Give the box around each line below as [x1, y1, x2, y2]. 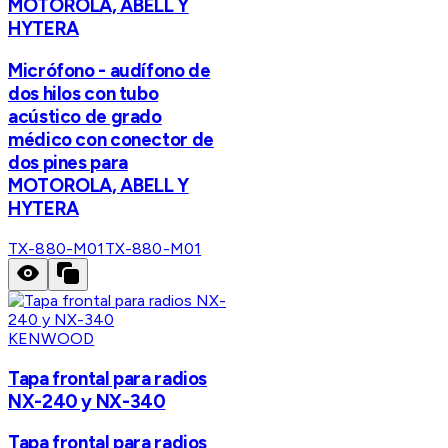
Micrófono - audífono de [8, 59, 211, 83]
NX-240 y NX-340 [8, 389, 166, 413]
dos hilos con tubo [8, 82, 159, 106]
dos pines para [8, 151, 128, 175]
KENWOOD [8, 328, 95, 348]
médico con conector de [8, 128, 214, 152]
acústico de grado [8, 105, 162, 129]
